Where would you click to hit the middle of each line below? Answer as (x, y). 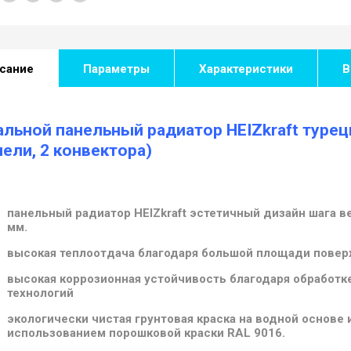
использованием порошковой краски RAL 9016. (146, 333)
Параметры (116, 69)
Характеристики (246, 69)
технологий (40, 293)
